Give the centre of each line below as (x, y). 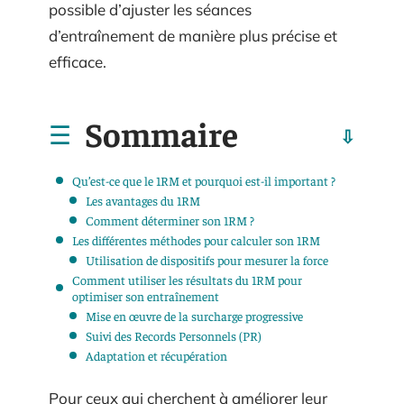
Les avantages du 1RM (143, 200)
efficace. (78, 62)
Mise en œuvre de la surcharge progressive (194, 315)
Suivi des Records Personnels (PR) (174, 335)
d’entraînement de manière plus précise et (193, 36)
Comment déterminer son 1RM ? (170, 220)
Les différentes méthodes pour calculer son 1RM (196, 239)
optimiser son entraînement (146, 295)
